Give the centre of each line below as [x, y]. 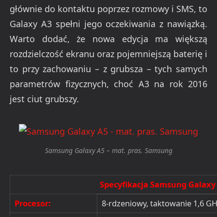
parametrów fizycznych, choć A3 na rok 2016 [108, 84]
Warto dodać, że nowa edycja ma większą [108, 39]
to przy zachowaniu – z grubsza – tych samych [108, 69]
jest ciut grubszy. [44, 99]
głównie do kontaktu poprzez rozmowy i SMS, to [108, 9]
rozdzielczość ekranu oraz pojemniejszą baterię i [108, 54]
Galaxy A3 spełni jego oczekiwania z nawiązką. [108, 24]
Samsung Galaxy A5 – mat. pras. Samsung [108, 150]
